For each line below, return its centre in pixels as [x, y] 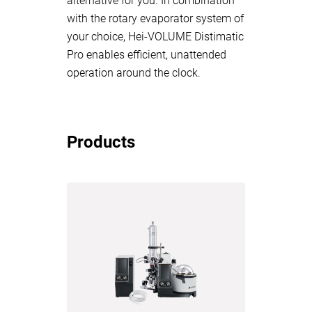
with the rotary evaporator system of [155, 18]
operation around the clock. [134, 73]
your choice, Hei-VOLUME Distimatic [155, 37]
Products [101, 142]
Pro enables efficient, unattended [147, 55]
